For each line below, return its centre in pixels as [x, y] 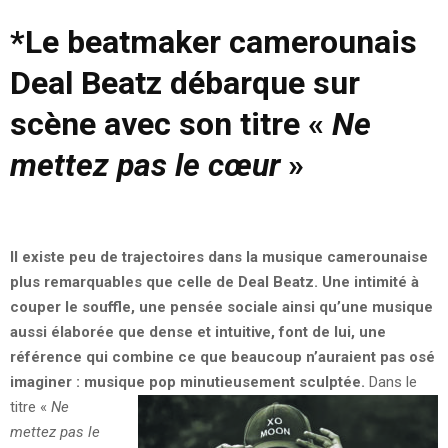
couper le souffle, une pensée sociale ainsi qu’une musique [221, 306]
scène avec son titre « [171, 123]
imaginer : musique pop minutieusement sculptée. [187, 381]
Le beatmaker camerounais [221, 41]
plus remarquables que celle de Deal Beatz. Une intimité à [214, 281]
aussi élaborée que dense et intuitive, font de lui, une [198, 331]
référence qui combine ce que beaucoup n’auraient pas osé [222, 356]
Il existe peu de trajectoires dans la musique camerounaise [219, 256]
